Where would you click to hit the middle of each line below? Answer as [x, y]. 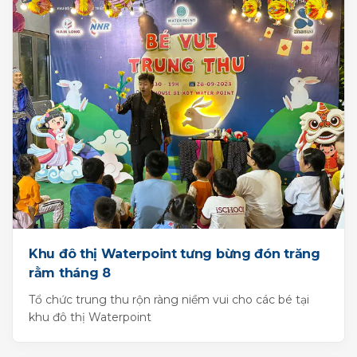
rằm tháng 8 [70, 273]
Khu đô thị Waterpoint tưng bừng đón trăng [175, 254]
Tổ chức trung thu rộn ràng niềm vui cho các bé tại [169, 300]
